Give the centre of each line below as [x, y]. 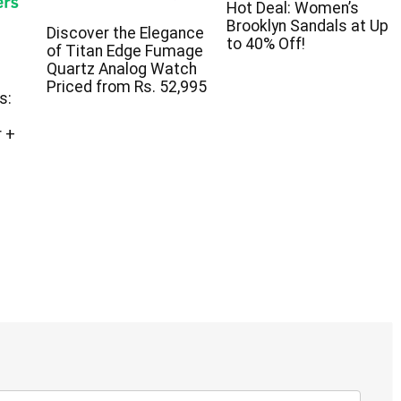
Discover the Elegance [125, 34]
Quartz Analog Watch [122, 69]
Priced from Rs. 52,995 [127, 87]
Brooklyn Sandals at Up [307, 26]
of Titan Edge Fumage [125, 51]
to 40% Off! [265, 44]
